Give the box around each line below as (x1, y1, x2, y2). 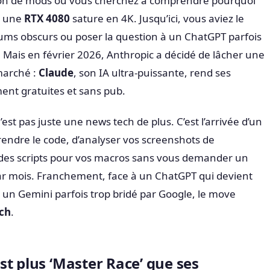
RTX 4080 (24, 11, 70, 25)
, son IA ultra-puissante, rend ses (74, 66, 231, 80)
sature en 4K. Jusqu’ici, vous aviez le (70, 11, 244, 25)
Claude (39, 66, 74, 80)
